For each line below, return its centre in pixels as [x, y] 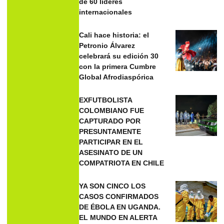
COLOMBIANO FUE [112, 110]
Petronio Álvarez [107, 45]
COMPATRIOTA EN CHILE [122, 163]
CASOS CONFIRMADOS [119, 196]
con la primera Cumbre [118, 66]
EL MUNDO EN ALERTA [118, 217]
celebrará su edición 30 [119, 56]
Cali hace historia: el [114, 35]
